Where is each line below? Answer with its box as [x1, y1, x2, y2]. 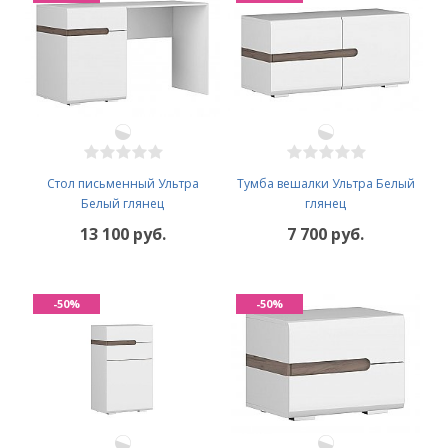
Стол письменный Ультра [46, 174, 199, 192]
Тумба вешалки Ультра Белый [236, 174, 415, 192]
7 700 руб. [287, 222, 364, 245]
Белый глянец [81, 194, 164, 212]
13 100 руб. [79, 222, 166, 245]
